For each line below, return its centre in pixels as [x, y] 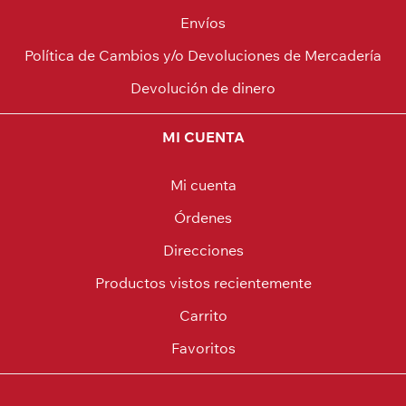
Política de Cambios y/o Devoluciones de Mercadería [203, 55]
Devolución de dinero [203, 88]
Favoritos [203, 348]
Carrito [203, 315]
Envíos [203, 23]
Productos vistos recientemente [203, 283]
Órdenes [203, 217]
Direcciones [203, 250]
